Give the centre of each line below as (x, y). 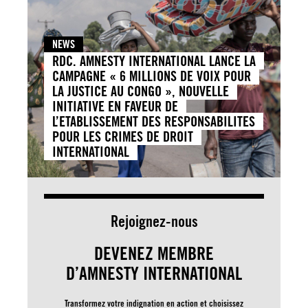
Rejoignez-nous (154, 221)
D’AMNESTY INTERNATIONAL (154, 273)
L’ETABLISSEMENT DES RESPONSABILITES (154, 121)
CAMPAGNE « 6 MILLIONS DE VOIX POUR (152, 76)
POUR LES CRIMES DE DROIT (123, 136)
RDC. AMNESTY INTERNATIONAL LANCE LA (154, 60)
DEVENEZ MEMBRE (154, 253)
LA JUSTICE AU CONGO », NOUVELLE (141, 91)
